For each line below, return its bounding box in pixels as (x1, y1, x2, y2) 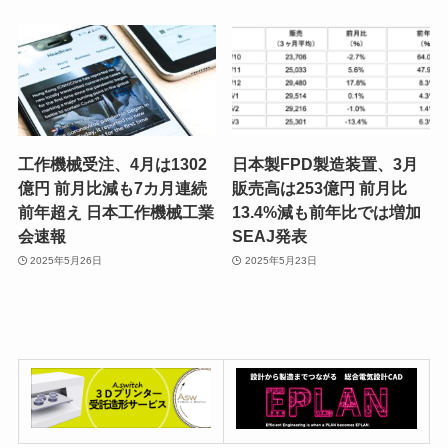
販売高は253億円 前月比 (232, 179, 408, 198)
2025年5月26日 (30, 254, 103, 266)
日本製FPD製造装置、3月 (232, 155, 419, 174)
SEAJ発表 (232, 227, 308, 246)
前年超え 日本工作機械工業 (17, 203, 214, 222)
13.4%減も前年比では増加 (232, 203, 422, 222)
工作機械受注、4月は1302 (17, 155, 207, 174)
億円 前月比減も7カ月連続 (17, 179, 207, 198)
